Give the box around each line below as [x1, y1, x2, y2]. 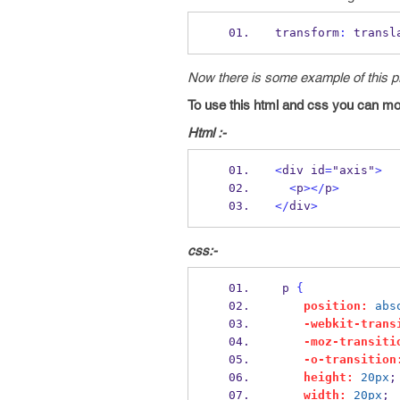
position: [303, 299, 368, 312]
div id [281, 163, 325, 177]
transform [274, 26, 339, 39]
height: [303, 371, 354, 384]
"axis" [331, 163, 375, 177]
